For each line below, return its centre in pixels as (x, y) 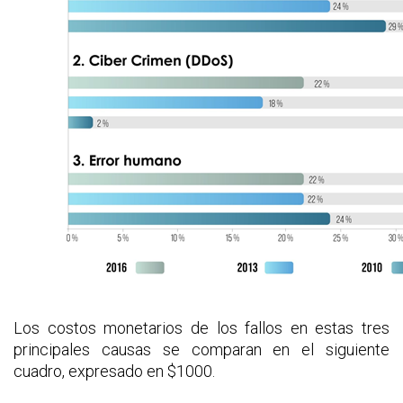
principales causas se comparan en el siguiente (201, 349)
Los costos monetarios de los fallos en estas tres (201, 327)
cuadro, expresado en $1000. (114, 371)
